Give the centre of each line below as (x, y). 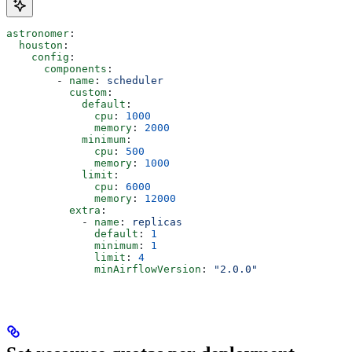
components (75, 68)
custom (88, 92)
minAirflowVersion (148, 269)
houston (41, 45)
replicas (157, 222)
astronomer (38, 33)
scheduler (135, 80)
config (50, 57)
